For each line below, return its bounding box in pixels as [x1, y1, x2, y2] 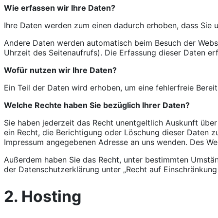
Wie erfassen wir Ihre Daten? [4, 2, 115, 13]
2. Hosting [4, 187, 81, 206]
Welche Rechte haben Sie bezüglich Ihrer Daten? [4, 100, 190, 110]
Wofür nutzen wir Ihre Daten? [4, 65, 117, 75]
